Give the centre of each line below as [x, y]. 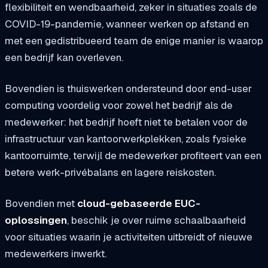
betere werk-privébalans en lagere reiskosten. [110, 172]
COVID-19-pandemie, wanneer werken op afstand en [127, 24]
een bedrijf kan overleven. [64, 58]
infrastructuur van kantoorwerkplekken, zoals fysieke [126, 139]
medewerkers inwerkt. [56, 253]
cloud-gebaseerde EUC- [139, 203]
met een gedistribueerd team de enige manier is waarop [134, 41]
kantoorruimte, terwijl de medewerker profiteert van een [133, 156]
